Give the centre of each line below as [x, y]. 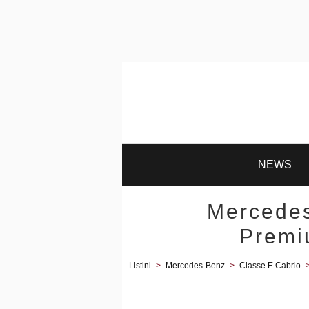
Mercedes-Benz [195, 266]
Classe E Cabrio [270, 266]
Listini [140, 266]
